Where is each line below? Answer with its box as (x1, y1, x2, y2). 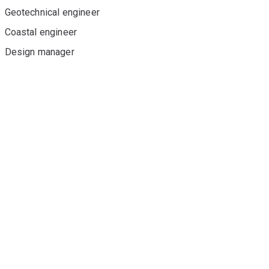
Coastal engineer (4, 26, 77, 38)
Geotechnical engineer (4, 7, 100, 19)
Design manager (4, 46, 74, 58)
